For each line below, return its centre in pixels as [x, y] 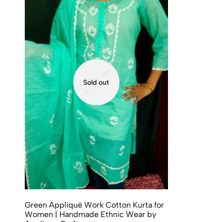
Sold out [96, 82]
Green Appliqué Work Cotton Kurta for [94, 205]
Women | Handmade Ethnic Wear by [90, 215]
